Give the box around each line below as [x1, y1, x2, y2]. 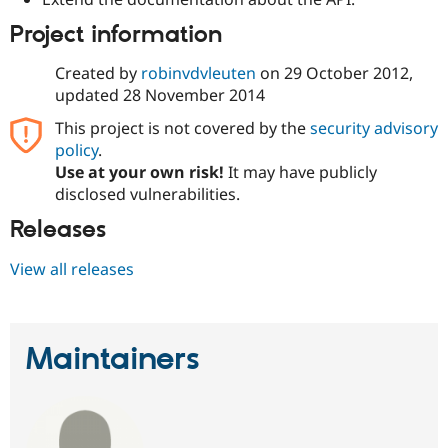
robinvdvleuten [140, 62, 256, 85]
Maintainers [26, 339, 200, 380]
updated [54, 84, 123, 107]
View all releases [10, 257, 134, 280]
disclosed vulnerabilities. [54, 183, 240, 206]
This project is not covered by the [54, 117, 310, 140]
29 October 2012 [283, 62, 409, 85]
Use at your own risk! [54, 161, 224, 184]
